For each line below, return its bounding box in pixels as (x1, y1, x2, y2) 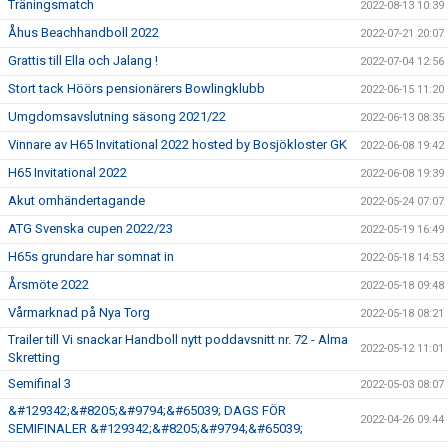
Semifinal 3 (8, 376, 71, 391)
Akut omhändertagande (8, 193, 145, 208)
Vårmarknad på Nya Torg (8, 305, 150, 320)
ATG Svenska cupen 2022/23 (8, 221, 173, 236)
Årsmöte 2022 (8, 277, 89, 292)
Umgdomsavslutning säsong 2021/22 (8, 109, 226, 124)
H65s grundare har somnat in (8, 249, 174, 264)
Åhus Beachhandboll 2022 (8, 25, 159, 40)
